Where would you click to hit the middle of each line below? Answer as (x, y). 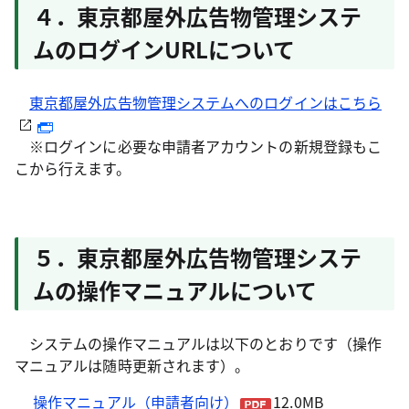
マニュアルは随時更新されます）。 (132, 365)
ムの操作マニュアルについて (175, 290)
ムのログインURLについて (164, 49)
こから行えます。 (73, 168)
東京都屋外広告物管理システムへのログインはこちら (206, 102)
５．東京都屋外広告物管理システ (197, 257)
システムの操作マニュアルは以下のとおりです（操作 (198, 343)
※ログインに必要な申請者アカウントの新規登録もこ (199, 146)
